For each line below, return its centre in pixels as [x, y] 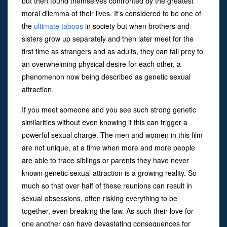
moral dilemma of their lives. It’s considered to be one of [111, 13]
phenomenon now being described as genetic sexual [106, 76]
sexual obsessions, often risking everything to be [100, 198]
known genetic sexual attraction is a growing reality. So [109, 173]
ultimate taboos [60, 26]
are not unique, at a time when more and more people [108, 147]
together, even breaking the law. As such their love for [108, 211]
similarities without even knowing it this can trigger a [105, 122]
